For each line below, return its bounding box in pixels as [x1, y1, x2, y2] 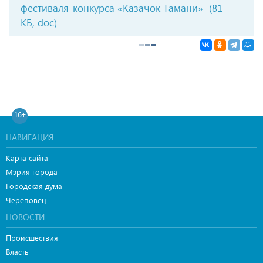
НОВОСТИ [6, 211, 45, 222]
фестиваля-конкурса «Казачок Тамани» [21, 1, 203, 15]
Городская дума [6, 181, 62, 191]
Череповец [6, 195, 46, 205]
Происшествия [6, 232, 58, 242]
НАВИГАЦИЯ [6, 131, 53, 143]
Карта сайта [6, 153, 48, 163]
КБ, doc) [21, 16, 57, 29]
